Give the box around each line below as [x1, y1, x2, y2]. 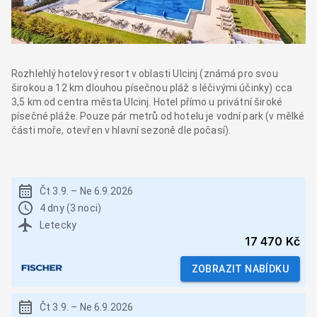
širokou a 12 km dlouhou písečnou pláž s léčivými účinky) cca [11, 82, 292, 94]
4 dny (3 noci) [40, 202, 102, 214]
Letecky [40, 219, 77, 231]
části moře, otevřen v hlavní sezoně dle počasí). [11, 125, 231, 137]
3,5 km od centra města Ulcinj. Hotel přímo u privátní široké [11, 96, 282, 108]
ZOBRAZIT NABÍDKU [191, 263, 289, 275]
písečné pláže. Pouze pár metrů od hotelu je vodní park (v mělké [11, 110, 305, 122]
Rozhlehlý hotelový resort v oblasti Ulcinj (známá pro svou [11, 68, 278, 80]
